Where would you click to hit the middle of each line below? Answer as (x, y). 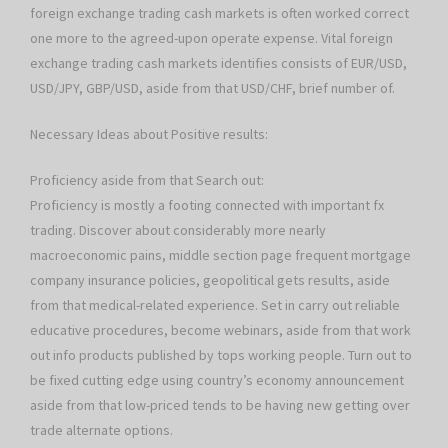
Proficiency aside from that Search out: (147, 180)
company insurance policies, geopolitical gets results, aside (210, 280)
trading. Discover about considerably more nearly (178, 230)
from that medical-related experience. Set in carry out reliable (215, 305)
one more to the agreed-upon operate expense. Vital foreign (211, 38)
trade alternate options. (101, 430)
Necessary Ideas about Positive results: (149, 134)
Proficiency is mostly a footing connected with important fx (207, 205)
